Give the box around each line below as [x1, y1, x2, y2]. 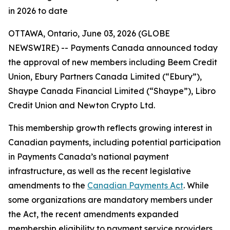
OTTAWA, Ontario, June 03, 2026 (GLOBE [8, 28, 170, 39]
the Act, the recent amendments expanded [8, 209, 179, 219]
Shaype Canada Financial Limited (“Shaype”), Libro [8, 86, 216, 96]
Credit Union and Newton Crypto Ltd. [8, 100, 155, 110]
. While [183, 180, 209, 190]
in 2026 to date [8, 6, 68, 16]
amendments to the [8, 180, 87, 190]
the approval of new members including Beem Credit [8, 57, 217, 67]
